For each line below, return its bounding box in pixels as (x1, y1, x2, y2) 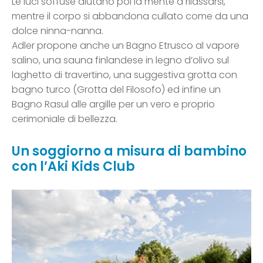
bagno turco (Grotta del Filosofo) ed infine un (12, 83, 221, 97)
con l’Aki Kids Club (12, 157, 135, 176)
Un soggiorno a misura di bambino (12, 142, 247, 161)
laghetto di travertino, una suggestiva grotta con (12, 68, 237, 82)
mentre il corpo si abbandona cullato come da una (12, 9, 248, 23)
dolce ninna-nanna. (12, 24, 103, 38)
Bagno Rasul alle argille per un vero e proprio (12, 97, 215, 112)
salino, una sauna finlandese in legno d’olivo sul (12, 53, 229, 68)
